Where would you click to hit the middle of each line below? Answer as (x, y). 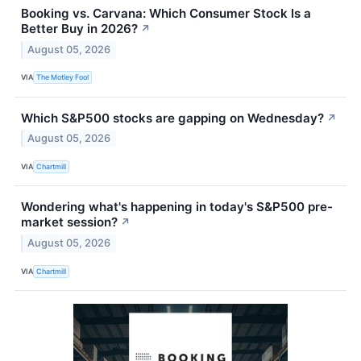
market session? (69, 222)
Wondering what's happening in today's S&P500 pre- (177, 207)
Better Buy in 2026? (79, 28)
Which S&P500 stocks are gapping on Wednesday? (172, 118)
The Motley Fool (63, 77)
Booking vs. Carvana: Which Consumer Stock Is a (166, 13)
